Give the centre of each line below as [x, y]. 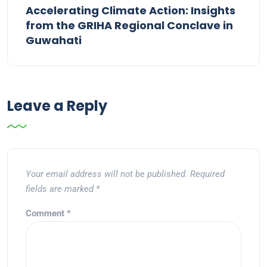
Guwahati [54, 41]
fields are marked [61, 189]
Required [207, 174]
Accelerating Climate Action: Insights [131, 11]
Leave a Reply [57, 106]
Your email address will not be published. [107, 174]
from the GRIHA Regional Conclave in [129, 26]
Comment [46, 214]
